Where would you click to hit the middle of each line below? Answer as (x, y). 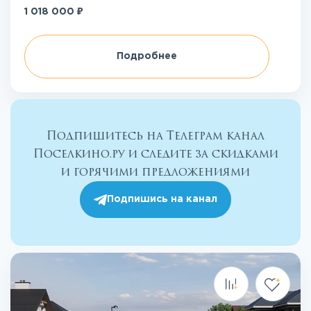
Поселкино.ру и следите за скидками (155, 154)
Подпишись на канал (162, 199)
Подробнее (147, 56)
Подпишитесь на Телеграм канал (155, 136)
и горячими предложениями (155, 172)
